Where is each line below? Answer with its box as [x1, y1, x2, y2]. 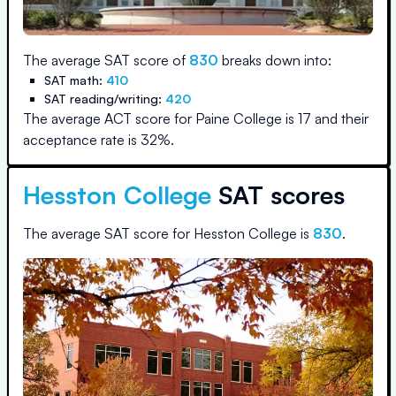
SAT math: [44, 72, 106, 88]
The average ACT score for [23, 110, 195, 127]
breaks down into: [218, 51, 331, 69]
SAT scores [211, 179, 345, 210]
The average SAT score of [23, 51, 189, 69]
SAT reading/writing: [44, 91, 165, 106]
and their [311, 110, 369, 127]
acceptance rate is [23, 131, 141, 148]
